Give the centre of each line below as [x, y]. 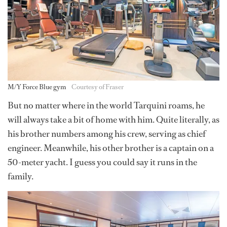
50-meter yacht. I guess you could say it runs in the [102, 162]
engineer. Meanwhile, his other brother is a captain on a [111, 148]
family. [21, 176]
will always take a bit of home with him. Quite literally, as [113, 120]
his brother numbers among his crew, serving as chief [107, 134]
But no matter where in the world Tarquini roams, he [106, 105]
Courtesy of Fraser [98, 87]
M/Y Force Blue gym [37, 87]
